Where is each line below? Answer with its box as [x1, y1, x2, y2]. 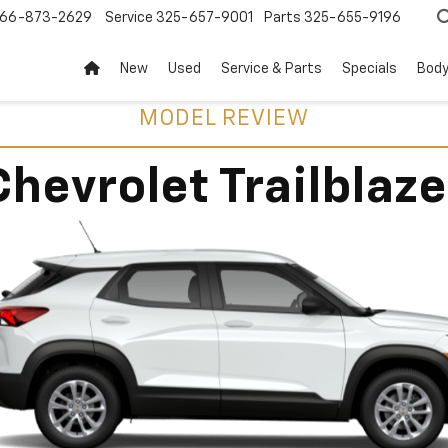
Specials [342, 61, 397, 76]
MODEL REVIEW [139, 108, 309, 130]
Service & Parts [221, 61, 322, 76]
